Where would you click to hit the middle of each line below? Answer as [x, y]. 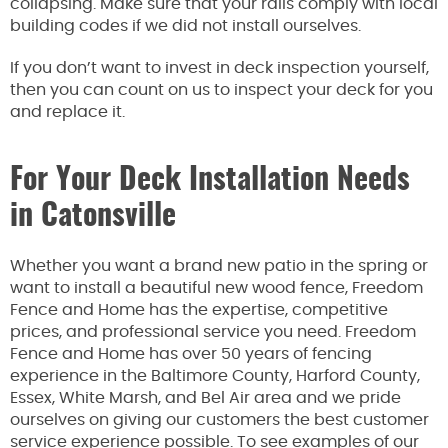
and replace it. [69, 111]
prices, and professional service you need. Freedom [213, 331]
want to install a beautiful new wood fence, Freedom [216, 287]
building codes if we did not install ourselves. [187, 25]
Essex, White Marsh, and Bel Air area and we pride [205, 397]
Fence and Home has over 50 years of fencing [191, 353]
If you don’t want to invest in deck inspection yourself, [219, 67]
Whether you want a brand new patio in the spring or [219, 265]
